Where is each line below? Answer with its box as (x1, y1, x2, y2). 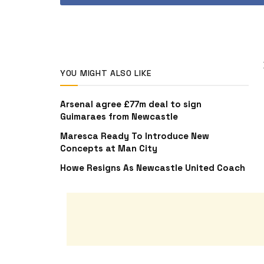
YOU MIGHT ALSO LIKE (60, 67, 151, 78)
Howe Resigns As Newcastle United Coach (60, 161, 245, 173)
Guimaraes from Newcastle (60, 110, 178, 122)
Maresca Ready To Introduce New (60, 130, 209, 141)
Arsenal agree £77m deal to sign (60, 98, 202, 110)
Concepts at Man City (60, 142, 157, 154)
